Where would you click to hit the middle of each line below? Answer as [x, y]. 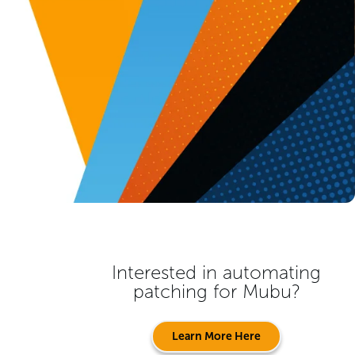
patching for [187, 291]
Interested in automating [216, 272]
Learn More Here [216, 336]
